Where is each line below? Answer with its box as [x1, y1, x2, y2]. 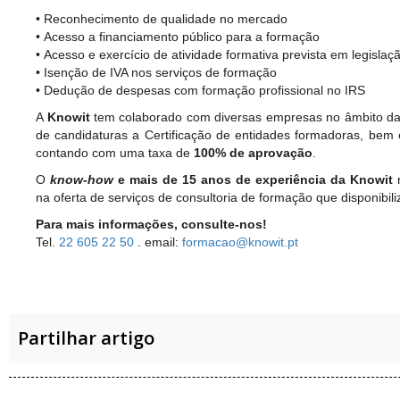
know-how [50, 172, 113, 187]
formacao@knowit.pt [182, 235, 298, 249]
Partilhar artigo [18, 326, 154, 350]
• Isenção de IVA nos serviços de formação [36, 65, 277, 79]
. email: [134, 235, 182, 249]
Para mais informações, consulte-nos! [36, 217, 267, 231]
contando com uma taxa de [36, 146, 194, 160]
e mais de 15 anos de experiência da [113, 172, 346, 187]
